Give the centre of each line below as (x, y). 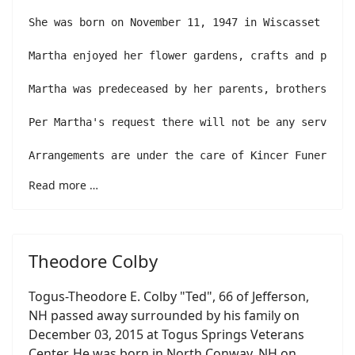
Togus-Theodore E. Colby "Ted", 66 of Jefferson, (169, 296)
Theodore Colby (93, 261)
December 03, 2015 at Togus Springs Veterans (166, 334)
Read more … (63, 185)
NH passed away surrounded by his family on (164, 315)
